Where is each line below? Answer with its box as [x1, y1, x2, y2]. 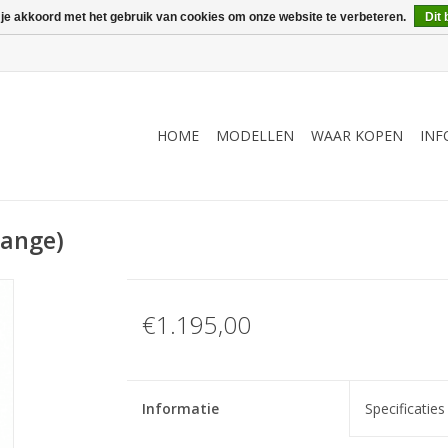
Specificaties [364, 399, 445, 418]
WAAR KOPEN [311, 126, 403, 145]
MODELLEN [216, 126, 294, 145]
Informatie [141, 399, 219, 418]
